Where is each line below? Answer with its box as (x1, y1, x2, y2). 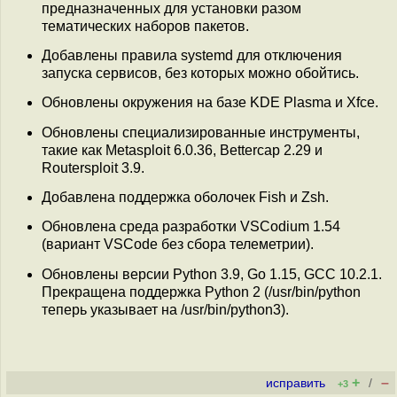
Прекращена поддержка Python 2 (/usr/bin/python (42, 284, 361, 300)
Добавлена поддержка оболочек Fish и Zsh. (42, 189, 329, 205)
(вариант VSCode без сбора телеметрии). (42, 237, 314, 253)
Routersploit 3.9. (42, 160, 144, 175)
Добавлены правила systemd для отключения (42, 47, 342, 63)
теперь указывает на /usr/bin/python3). (42, 301, 289, 317)
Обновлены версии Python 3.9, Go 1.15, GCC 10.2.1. (42, 266, 382, 282)
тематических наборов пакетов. (42, 18, 249, 34)
